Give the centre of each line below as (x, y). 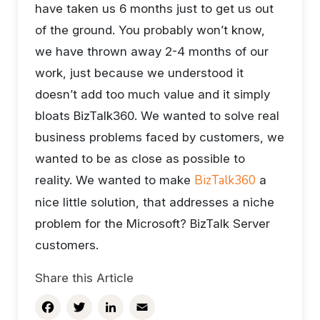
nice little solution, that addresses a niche (155, 202)
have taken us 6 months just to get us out (154, 9)
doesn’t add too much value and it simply (152, 94)
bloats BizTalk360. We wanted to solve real (157, 116)
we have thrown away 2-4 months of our (152, 51)
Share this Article (84, 278)
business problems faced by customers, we (160, 137)
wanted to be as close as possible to (140, 159)
